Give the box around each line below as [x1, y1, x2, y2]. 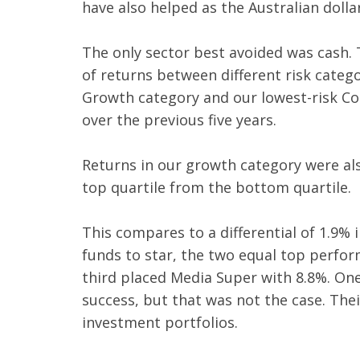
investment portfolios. [82, 313, 242, 332]
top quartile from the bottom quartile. [82, 178, 351, 197]
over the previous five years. [82, 110, 280, 129]
